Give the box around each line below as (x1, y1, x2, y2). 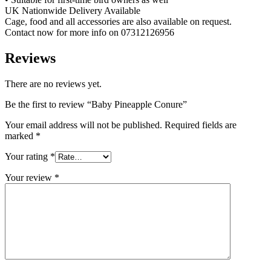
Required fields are (165, 119, 237, 130)
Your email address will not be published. (5, 119, 162, 130)
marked (5, 130, 36, 141)
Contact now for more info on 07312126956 (5, 27, 174, 38)
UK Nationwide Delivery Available (5, 5, 140, 16)
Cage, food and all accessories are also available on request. (5, 16, 232, 27)
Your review (5, 172, 54, 183)
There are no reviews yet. (5, 78, 102, 89)
